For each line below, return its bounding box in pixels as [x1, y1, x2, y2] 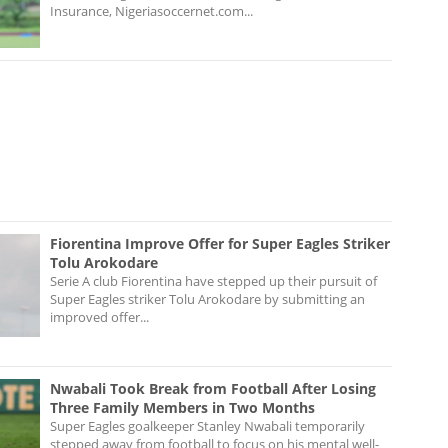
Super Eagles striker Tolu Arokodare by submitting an [50, 289, 365, 308]
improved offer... [50, 307, 149, 326]
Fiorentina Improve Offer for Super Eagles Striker [50, 233, 390, 253]
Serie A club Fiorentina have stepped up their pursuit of [50, 271, 377, 290]
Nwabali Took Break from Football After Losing [50, 378, 376, 398]
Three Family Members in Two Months [50, 397, 315, 417]
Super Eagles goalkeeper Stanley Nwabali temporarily [50, 416, 365, 435]
